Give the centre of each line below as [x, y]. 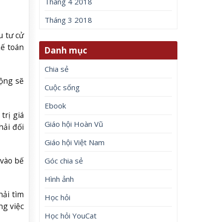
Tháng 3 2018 [69, 20]
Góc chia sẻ [64, 160]
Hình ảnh [59, 179]
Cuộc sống [62, 87]
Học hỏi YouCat [71, 215]
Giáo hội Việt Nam [75, 142]
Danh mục [66, 50]
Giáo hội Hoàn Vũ [74, 124]
